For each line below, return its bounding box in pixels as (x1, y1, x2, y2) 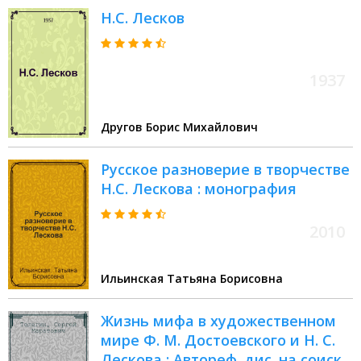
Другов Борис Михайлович (101, 119, 258, 135)
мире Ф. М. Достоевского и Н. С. (101, 330, 335, 351)
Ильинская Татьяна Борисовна (101, 271, 283, 287)
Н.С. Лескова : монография (101, 179, 297, 199)
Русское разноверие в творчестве (101, 160, 350, 180)
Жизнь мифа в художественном (101, 311, 336, 331)
